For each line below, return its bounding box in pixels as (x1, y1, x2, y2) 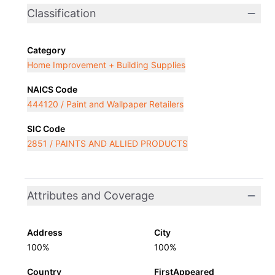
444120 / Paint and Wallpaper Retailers (27, 99, 184, 109)
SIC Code (27, 123, 65, 134)
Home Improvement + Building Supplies (27, 60, 185, 70)
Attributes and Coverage (27, 189, 154, 202)
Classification (27, 7, 96, 20)
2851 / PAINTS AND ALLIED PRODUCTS (27, 138, 188, 149)
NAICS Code (27, 84, 77, 95)
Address (27, 227, 63, 238)
